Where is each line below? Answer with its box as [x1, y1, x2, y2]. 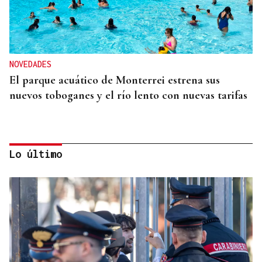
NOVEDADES [9, 59, 51, 70]
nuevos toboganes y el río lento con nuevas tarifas [9, 88, 247, 103]
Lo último [9, 148, 62, 161]
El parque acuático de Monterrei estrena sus [9, 73, 220, 88]
